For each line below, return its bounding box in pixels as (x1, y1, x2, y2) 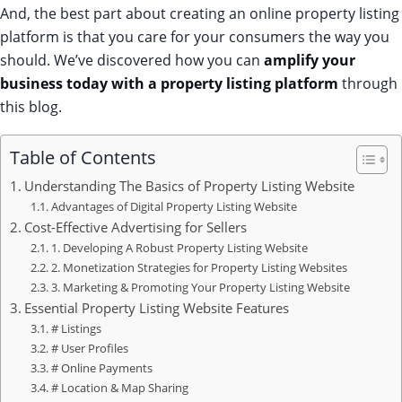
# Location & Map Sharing (50, 379, 188, 396)
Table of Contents (10, 144, 156, 170)
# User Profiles (50, 339, 128, 356)
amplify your (264, 50, 355, 71)
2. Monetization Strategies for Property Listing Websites (50, 258, 347, 275)
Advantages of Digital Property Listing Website (50, 197, 297, 214)
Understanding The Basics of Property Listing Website (23, 176, 354, 195)
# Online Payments (50, 359, 153, 376)
